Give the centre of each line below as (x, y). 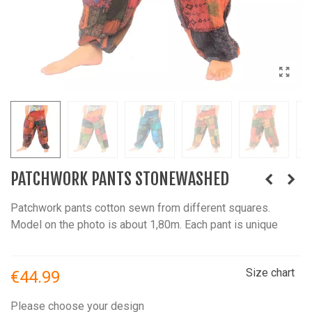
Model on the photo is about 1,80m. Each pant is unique (144, 225)
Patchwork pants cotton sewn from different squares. (140, 208)
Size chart (270, 273)
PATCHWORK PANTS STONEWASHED (120, 179)
